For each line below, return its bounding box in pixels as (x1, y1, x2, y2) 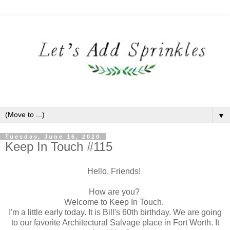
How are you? (88, 187, 142, 196)
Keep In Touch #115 (5, 140, 112, 154)
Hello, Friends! (87, 166, 143, 176)
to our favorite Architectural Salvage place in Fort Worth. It (11, 218, 219, 227)
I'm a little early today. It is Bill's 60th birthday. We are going (8, 207, 222, 217)
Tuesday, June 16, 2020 (5, 133, 101, 140)
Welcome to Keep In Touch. (64, 197, 166, 206)
